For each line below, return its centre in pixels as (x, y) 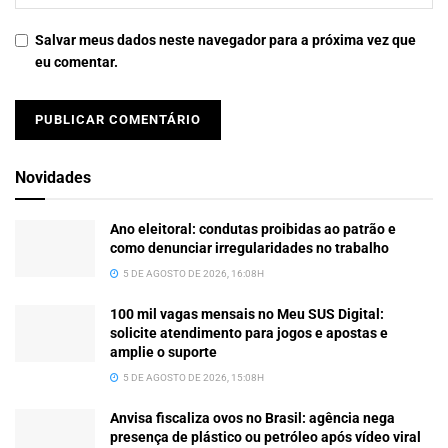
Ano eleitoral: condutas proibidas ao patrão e (253, 229)
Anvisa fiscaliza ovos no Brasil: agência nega (252, 418)
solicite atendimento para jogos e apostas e (249, 333)
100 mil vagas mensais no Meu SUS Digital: (247, 314)
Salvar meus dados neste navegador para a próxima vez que (225, 40)
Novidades (53, 178)
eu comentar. (76, 62)
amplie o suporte (163, 352)
